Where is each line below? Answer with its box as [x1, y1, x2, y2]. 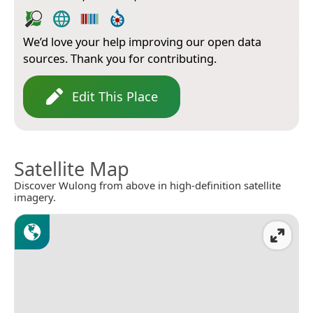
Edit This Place [72, 87, 158, 105]
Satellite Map [14, 155, 129, 182]
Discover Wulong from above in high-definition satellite [14, 177, 281, 192]
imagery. [14, 189, 56, 204]
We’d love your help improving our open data [23, 33, 261, 50]
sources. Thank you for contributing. [23, 50, 217, 66]
